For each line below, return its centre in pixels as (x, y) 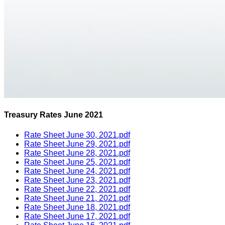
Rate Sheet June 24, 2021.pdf (77, 171)
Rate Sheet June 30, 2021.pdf (77, 135)
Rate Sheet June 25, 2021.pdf (77, 162)
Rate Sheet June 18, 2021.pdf (77, 207)
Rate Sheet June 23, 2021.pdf (77, 180)
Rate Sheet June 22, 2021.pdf (77, 189)
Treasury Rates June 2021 (53, 115)
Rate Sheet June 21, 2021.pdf (77, 198)
